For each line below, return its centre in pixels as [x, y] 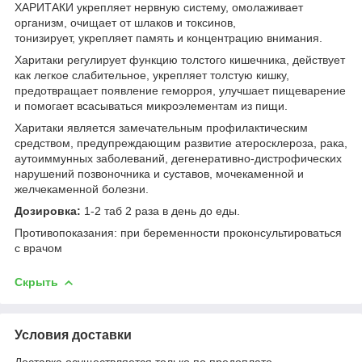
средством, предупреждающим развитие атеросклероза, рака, [181, 143]
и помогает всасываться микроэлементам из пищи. [151, 105]
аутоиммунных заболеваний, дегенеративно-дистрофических [178, 158]
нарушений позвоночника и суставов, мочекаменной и [159, 173]
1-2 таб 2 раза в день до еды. [164, 210]
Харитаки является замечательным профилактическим [161, 127]
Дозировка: [49, 210]
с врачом [38, 248]
